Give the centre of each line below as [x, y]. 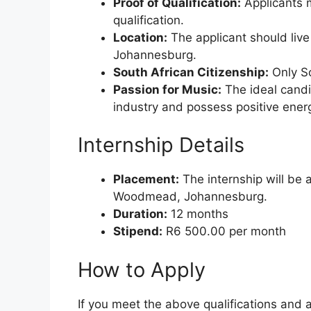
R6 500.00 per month [224, 232]
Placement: [146, 179]
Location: [140, 37]
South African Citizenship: [191, 72]
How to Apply [142, 269]
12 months [198, 214]
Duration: [140, 214]
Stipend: [138, 232]
